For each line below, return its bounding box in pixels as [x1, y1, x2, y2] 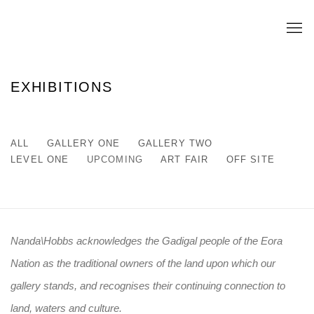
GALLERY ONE [46, 137, 121, 149]
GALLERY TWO [137, 137, 213, 149]
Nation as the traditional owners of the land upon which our [11, 257, 275, 269]
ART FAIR [161, 153, 209, 165]
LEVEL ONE [11, 153, 69, 165]
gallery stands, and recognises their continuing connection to [11, 279, 285, 292]
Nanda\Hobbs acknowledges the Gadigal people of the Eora [11, 234, 282, 247]
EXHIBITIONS [11, 78, 113, 95]
